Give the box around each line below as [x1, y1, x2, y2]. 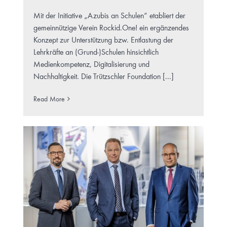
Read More [33, 95, 65, 103]
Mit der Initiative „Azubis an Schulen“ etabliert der [33, 12, 185, 20]
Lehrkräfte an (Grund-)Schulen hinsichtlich [33, 48, 159, 57]
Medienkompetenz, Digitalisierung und [33, 60, 149, 69]
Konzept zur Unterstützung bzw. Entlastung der [33, 36, 173, 45]
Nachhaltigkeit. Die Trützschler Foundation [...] [33, 72, 174, 81]
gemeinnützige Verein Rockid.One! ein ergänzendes [33, 24, 189, 32]
